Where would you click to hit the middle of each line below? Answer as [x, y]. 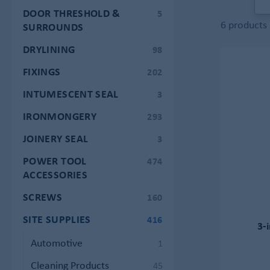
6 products [243, 24]
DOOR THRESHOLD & [72, 13]
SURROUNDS [53, 27]
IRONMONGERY [60, 116]
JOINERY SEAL [56, 138]
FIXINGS [42, 71]
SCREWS [43, 196]
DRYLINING [49, 49]
